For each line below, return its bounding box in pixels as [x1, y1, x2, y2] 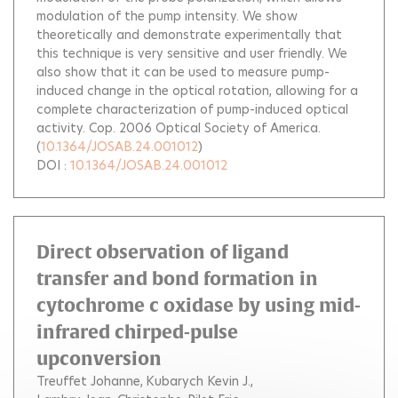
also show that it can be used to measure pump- [36, 63, 330, 81]
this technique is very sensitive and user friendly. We [36, 44, 347, 62]
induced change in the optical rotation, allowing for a [36, 82, 358, 99]
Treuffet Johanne [36, 372, 140, 390]
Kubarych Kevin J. [146, 372, 251, 390]
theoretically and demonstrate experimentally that [36, 26, 342, 44]
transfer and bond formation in [36, 268, 318, 289]
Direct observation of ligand [36, 242, 289, 262]
